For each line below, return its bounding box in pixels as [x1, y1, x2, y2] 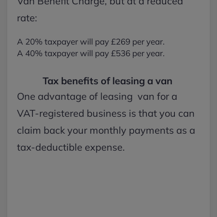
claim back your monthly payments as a [17, 124, 195, 136]
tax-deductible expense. [17, 141, 127, 153]
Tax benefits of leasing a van [42, 75, 175, 87]
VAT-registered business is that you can [17, 107, 195, 119]
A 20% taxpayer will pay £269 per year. [17, 36, 165, 46]
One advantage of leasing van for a [17, 90, 177, 102]
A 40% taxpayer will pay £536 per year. [17, 48, 167, 58]
